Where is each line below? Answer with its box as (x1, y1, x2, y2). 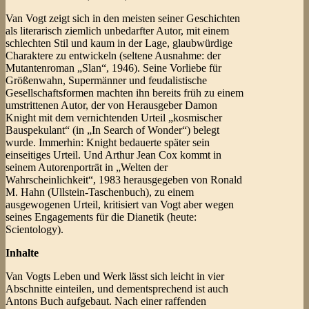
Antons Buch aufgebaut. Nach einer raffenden (6, 295, 206, 308)
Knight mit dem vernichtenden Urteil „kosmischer (6, 112, 222, 124)
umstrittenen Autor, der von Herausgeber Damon (6, 99, 217, 112)
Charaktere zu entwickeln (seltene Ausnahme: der (6, 50, 221, 62)
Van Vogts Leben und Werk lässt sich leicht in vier (6, 270, 224, 283)
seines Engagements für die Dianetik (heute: (6, 211, 197, 223)
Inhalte (6, 247, 39, 259)
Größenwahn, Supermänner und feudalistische (6, 74, 207, 87)
